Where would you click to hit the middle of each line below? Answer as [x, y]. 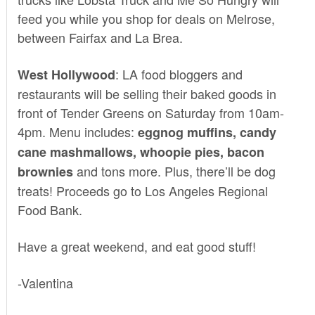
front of [39, 112]
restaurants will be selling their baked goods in [147, 93]
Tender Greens [102, 112]
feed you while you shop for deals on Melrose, [146, 18]
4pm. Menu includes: [76, 131]
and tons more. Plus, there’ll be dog [174, 171]
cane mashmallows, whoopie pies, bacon [141, 152]
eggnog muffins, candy [205, 132]
